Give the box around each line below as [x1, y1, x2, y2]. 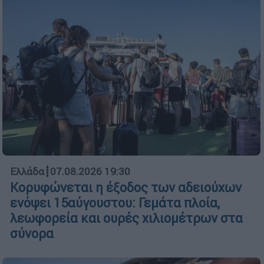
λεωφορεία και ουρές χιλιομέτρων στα [10, 210, 243, 227]
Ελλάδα [10, 165, 44, 179]
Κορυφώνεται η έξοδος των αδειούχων [10, 180, 242, 196]
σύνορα [10, 226, 54, 242]
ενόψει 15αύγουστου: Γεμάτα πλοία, [10, 195, 220, 212]
